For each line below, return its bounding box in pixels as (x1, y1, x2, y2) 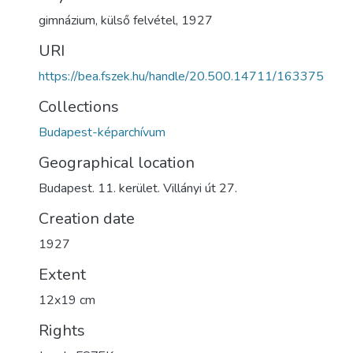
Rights (39, 320, 85, 341)
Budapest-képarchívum (39, 124, 165, 141)
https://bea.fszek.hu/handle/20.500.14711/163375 (39, 68, 324, 85)
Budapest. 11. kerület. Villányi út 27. (39, 180, 237, 197)
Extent (39, 264, 86, 285)
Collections (39, 96, 119, 117)
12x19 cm (39, 292, 95, 309)
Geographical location (39, 152, 195, 173)
